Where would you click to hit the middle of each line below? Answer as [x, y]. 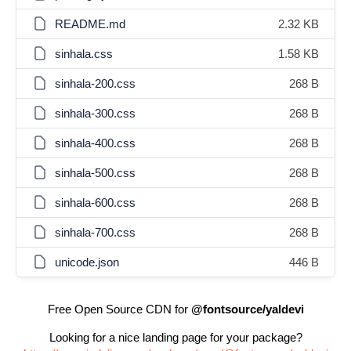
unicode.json [87, 262]
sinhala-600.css [95, 203]
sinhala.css [84, 54]
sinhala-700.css [95, 232]
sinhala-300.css [95, 113]
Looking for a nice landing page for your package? [175, 337]
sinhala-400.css [95, 143]
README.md [90, 24]
